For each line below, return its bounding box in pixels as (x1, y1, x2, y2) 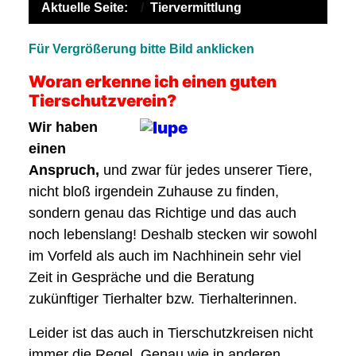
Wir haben (29, 119, 98, 135)
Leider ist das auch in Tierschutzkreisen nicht (29, 325, 313, 341)
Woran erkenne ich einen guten (29, 72, 277, 91)
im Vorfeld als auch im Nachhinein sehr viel (29, 248, 301, 264)
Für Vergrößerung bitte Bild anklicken (29, 42, 254, 56)
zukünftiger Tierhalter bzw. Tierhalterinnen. (29, 291, 297, 307)
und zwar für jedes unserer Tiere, (103, 162, 312, 178)
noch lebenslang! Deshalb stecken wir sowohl (29, 226, 317, 242)
